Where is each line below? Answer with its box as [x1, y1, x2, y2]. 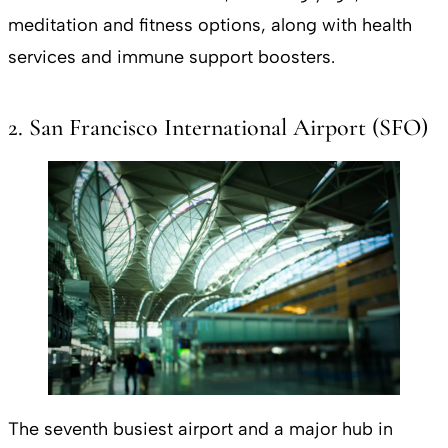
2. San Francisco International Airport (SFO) [8, 112, 428, 142]
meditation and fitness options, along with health [8, 13, 412, 36]
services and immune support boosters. [8, 45, 335, 68]
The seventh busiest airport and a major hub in [8, 418, 393, 441]
